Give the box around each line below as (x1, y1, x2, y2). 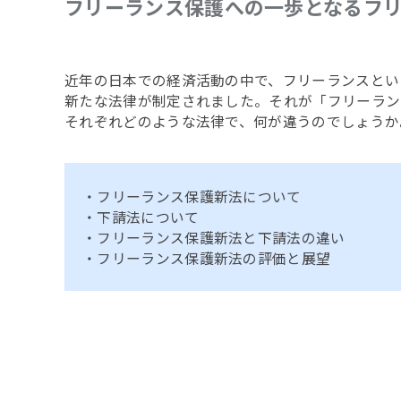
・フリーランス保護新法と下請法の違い (82, 226, 346, 248)
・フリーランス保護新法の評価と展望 (82, 247, 331, 269)
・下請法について (82, 206, 200, 227)
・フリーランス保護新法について (82, 185, 302, 207)
